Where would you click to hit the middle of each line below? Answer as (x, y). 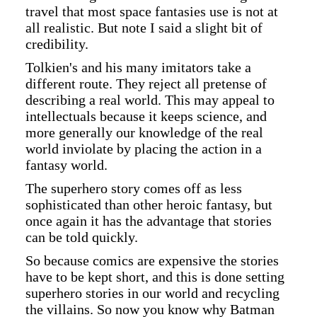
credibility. (57, 44)
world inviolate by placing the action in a (144, 148)
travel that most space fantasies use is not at (152, 11)
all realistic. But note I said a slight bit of (144, 27)
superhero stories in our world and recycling (152, 293)
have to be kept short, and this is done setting (155, 276)
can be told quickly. (82, 237)
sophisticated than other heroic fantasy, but (149, 204)
